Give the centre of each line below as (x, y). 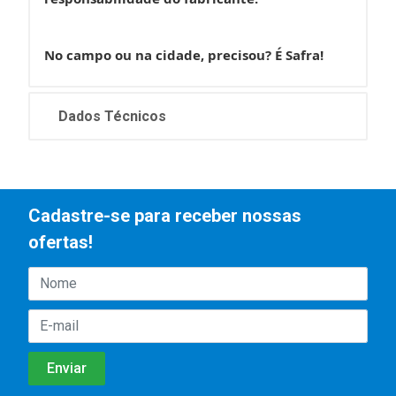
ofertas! (61, 242)
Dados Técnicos (112, 117)
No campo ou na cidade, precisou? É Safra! (184, 55)
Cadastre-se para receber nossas (165, 215)
